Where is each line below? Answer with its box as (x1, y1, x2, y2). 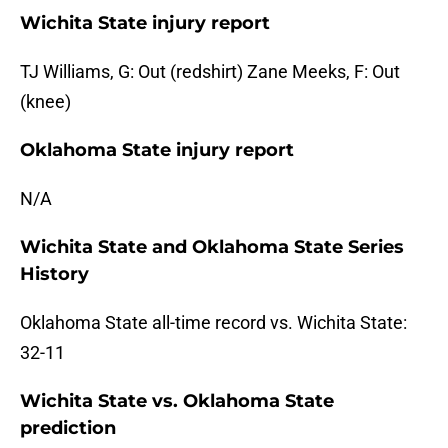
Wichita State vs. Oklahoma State (20, 390, 334, 413)
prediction (20, 417, 116, 440)
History (20, 263, 89, 286)
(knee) (20, 91, 71, 113)
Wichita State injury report (20, 12, 270, 35)
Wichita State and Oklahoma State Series (20, 236, 404, 259)
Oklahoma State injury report (20, 139, 294, 162)
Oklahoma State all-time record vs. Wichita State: (20, 312, 407, 334)
